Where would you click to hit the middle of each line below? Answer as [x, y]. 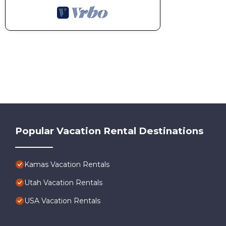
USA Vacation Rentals [62, 201]
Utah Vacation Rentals [63, 182]
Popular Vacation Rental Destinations [109, 131]
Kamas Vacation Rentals [67, 164]
